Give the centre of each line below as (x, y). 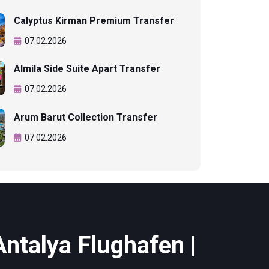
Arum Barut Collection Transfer (86, 118)
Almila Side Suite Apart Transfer (87, 68)
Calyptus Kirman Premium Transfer (94, 20)
